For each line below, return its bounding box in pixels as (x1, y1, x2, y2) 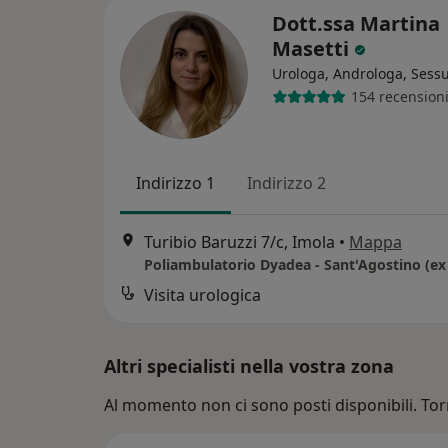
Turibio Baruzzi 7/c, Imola (144, 231, 335, 254)
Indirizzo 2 (247, 171, 326, 194)
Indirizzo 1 (136, 171, 215, 194)
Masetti (272, 34, 354, 62)
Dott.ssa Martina (272, 9, 440, 37)
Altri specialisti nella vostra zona (104, 354, 394, 379)
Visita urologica (144, 284, 261, 307)
